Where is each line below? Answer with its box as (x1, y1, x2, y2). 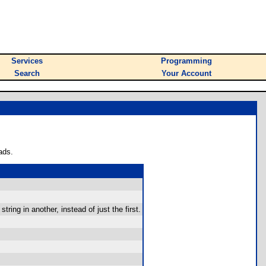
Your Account (161, 69, 211, 78)
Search (14, 69, 40, 78)
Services (11, 56, 43, 65)
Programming (161, 56, 212, 65)
